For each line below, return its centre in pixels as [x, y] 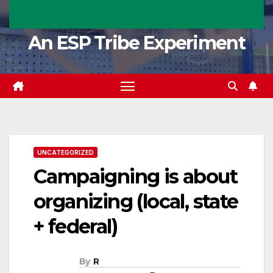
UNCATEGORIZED [66, 152]
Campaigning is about [135, 176]
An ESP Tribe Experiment [136, 43]
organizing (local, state [136, 201]
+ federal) [75, 226]
